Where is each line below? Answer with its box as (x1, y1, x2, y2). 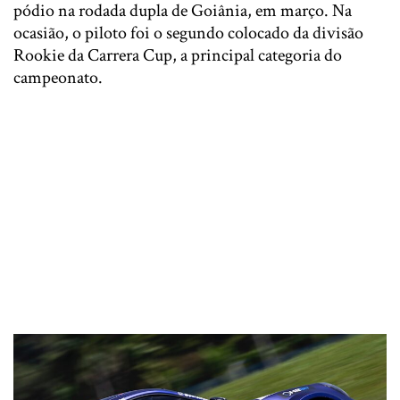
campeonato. (13, 66, 103, 89)
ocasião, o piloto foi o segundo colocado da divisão (13, 21, 363, 45)
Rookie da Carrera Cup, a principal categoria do (13, 44, 342, 67)
